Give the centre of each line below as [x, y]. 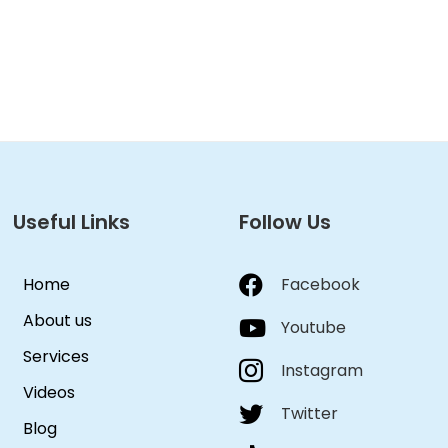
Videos [49, 393]
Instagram [322, 371]
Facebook [320, 285]
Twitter [309, 414]
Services [56, 357]
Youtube [313, 328]
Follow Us [285, 222]
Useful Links [71, 222]
